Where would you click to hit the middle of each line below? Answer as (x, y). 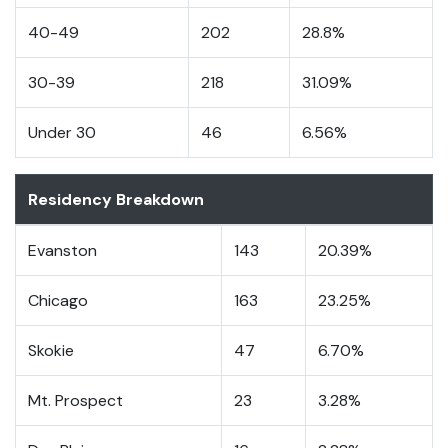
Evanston (62, 250)
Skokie (51, 350)
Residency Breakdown (116, 199)
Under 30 (62, 132)
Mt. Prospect (75, 400)
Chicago (58, 300)
